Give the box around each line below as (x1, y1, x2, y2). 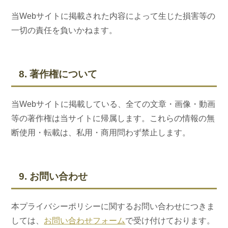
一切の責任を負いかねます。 (11, 26, 118, 35)
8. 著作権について (19, 69, 98, 79)
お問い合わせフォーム (44, 216, 126, 225)
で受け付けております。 (125, 216, 215, 225)
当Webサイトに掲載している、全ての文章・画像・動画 (11, 100, 216, 108)
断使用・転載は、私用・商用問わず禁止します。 (11, 128, 191, 137)
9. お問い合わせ (19, 171, 88, 182)
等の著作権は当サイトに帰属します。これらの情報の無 (11, 114, 215, 123)
